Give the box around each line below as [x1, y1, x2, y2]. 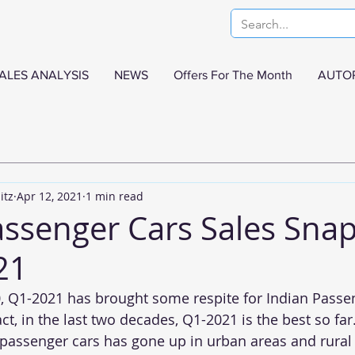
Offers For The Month [174, 68, 292, 82]
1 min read [86, 188, 143, 204]
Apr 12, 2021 [17, 188, 82, 204]
